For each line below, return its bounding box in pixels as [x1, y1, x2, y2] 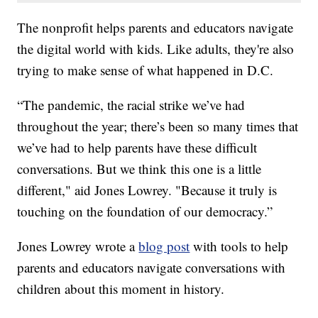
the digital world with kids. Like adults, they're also [17, 40, 295, 58]
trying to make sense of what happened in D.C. [17, 61, 274, 79]
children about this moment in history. [17, 280, 225, 298]
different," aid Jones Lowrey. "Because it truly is [17, 181, 278, 199]
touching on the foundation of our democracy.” [17, 202, 273, 221]
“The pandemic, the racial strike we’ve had [17, 96, 246, 114]
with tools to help [190, 237, 289, 256]
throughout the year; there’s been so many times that [17, 117, 299, 136]
